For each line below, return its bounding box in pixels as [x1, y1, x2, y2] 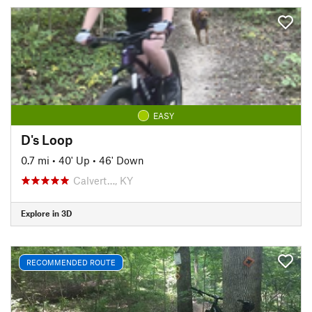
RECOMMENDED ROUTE [26, 258, 116, 267]
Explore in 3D [21, 208, 72, 218]
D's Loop [21, 131, 72, 148]
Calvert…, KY [73, 173, 133, 187]
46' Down [99, 153, 144, 166]
